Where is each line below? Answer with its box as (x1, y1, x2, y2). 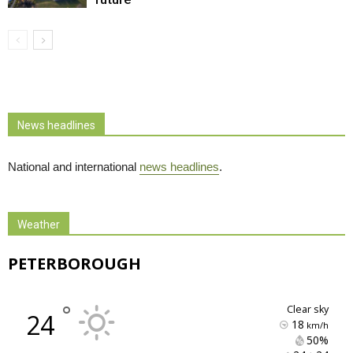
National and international (8, 159, 139, 173)
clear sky (292, 302, 329, 316)
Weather (17, 217, 60, 231)
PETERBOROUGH (8, 252, 141, 274)
